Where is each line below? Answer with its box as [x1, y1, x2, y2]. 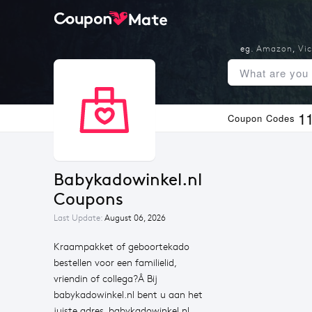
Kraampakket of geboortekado [54, 241, 189, 253]
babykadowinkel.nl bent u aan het [54, 289, 203, 301]
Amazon [256, 44, 292, 54]
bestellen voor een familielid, [54, 257, 177, 269]
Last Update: [54, 213, 104, 223]
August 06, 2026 [104, 213, 166, 223]
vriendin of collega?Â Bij [54, 273, 157, 285]
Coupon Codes [228, 111, 295, 125]
